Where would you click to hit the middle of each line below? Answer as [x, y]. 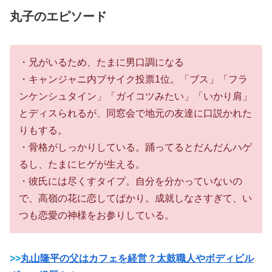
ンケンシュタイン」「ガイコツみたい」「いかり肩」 [135, 96]
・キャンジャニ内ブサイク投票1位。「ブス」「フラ [133, 79]
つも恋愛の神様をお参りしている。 [97, 215]
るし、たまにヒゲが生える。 [82, 164]
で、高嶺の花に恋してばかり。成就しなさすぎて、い [135, 198]
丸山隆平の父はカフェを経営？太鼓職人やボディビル [137, 259]
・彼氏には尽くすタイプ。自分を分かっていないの [131, 181]
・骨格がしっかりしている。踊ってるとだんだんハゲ [135, 147]
